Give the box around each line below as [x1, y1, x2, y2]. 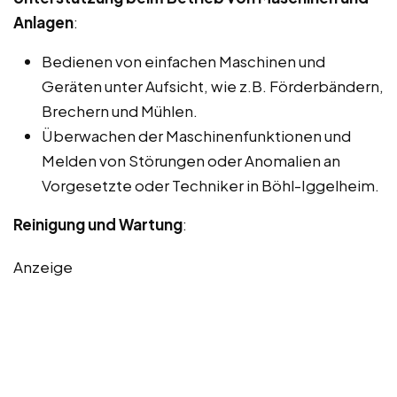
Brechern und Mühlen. [42, 100, 198, 121]
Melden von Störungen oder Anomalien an [42, 150, 340, 170]
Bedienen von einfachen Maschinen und [42, 51, 325, 71]
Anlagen [13, 12, 74, 32]
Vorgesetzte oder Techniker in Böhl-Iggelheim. [42, 175, 379, 195]
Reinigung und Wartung [13, 214, 183, 234]
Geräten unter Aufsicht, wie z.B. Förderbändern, [42, 75, 384, 96]
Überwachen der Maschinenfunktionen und [42, 125, 351, 145]
